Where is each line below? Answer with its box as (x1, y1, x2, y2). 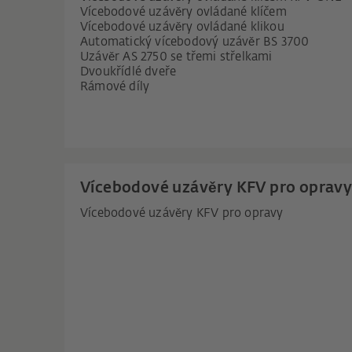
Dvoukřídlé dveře (80, 66, 177, 78)
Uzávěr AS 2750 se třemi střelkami (80, 51, 273, 63)
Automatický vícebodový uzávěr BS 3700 (80, 36, 310, 48)
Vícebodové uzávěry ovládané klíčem (80, 6, 287, 18)
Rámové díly (80, 81, 150, 93)
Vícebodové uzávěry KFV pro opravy (80, 207, 284, 220)
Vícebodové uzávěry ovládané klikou (80, 21, 284, 33)
